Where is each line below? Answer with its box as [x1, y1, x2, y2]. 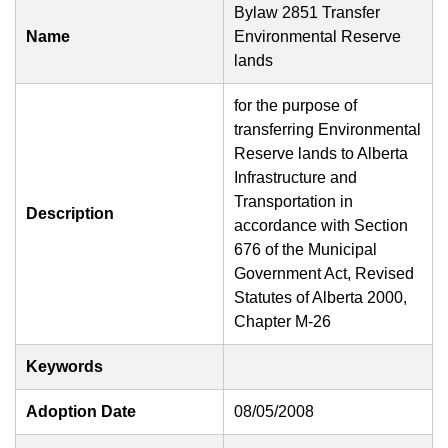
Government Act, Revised [234, 265, 414, 282]
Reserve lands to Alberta [234, 145, 408, 162]
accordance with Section [234, 217, 408, 234]
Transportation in [234, 193, 353, 210]
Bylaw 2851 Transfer [234, 4, 380, 21]
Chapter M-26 [234, 313, 331, 330]
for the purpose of [234, 97, 357, 114]
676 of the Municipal [234, 241, 377, 258]
